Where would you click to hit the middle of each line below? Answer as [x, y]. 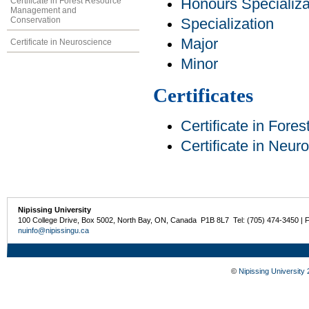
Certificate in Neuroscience [61, 42]
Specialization [227, 24]
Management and [43, 10]
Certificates [203, 96]
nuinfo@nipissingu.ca [54, 231]
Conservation [36, 20]
